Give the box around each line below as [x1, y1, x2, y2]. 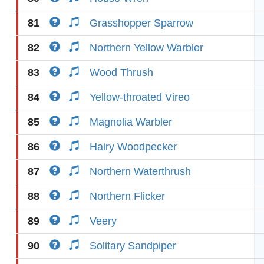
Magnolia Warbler [90, 116, 172, 128]
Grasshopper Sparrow [90, 17, 193, 29]
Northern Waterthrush [90, 166, 191, 177]
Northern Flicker [90, 190, 165, 202]
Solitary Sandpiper [90, 240, 176, 252]
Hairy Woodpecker [90, 141, 177, 153]
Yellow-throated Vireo [90, 91, 190, 103]
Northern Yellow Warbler [90, 42, 203, 54]
